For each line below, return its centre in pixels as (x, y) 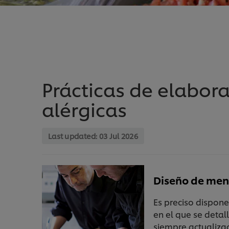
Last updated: (74, 136)
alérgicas (84, 109)
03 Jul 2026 (119, 136)
